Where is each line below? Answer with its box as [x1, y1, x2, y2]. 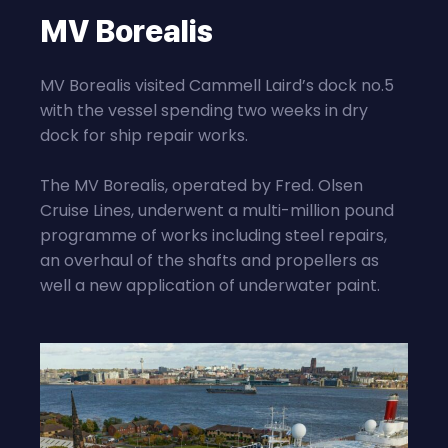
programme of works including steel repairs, [40, 224, 387, 247]
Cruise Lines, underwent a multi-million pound [40, 199, 394, 222]
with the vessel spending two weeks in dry [40, 99, 368, 122]
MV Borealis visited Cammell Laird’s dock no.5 [40, 74, 394, 97]
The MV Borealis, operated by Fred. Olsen [40, 174, 363, 197]
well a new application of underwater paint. [40, 274, 380, 297]
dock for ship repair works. [40, 124, 248, 147]
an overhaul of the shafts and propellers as [40, 249, 379, 272]
